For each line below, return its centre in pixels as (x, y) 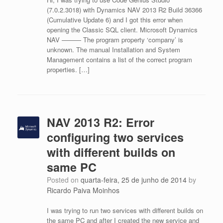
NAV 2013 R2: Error (100, 122)
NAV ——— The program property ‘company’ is (115, 40)
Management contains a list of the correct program (119, 59)
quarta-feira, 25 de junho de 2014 (133, 180)
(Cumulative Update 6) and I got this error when (114, 20)
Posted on (66, 180)
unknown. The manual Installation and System (113, 50)
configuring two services (115, 137)
